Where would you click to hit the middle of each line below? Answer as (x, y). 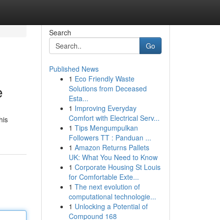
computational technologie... (112, 196)
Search (60, 32)
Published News (74, 69)
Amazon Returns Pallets (112, 147)
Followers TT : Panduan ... (110, 137)
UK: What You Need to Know (113, 157)
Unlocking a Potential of (111, 206)
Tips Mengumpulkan (106, 128)
